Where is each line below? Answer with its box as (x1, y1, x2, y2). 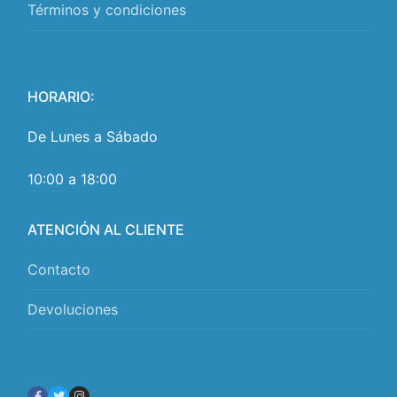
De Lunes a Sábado (27, 127, 158, 145)
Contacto (27, 260, 90, 278)
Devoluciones (27, 300, 118, 318)
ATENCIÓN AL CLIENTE (27, 220, 184, 238)
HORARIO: (27, 87, 95, 105)
